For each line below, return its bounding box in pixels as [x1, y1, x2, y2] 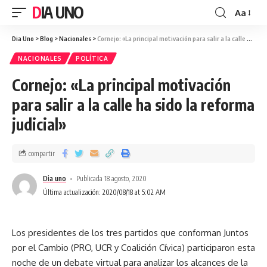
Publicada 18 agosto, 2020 [76, 174, 147, 183]
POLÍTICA [76, 55, 108, 62]
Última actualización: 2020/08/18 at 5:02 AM [43, 188, 166, 197]
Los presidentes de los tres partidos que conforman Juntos [12, 227, 249, 238]
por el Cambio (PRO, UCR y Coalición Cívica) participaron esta [12, 242, 255, 253]
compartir [29, 148, 55, 158]
